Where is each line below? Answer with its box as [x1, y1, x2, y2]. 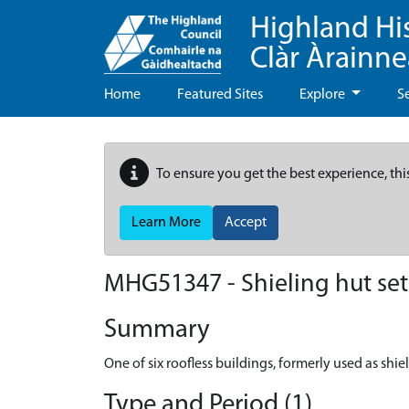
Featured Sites [177, 88, 263, 102]
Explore [299, 88, 348, 102]
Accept [225, 215, 267, 230]
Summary [104, 317, 210, 343]
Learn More [131, 215, 201, 230]
